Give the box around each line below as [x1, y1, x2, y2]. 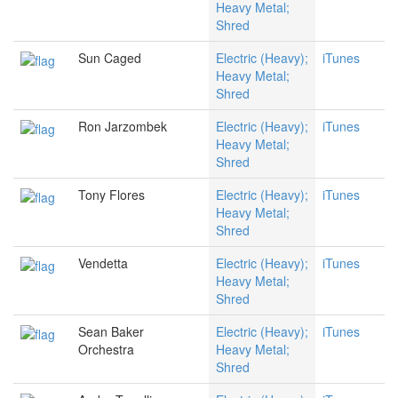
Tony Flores [78, 186, 145, 204]
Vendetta [78, 254, 128, 273]
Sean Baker [78, 322, 144, 341]
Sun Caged [78, 49, 141, 68]
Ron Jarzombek [78, 117, 167, 136]
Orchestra [78, 340, 134, 359]
